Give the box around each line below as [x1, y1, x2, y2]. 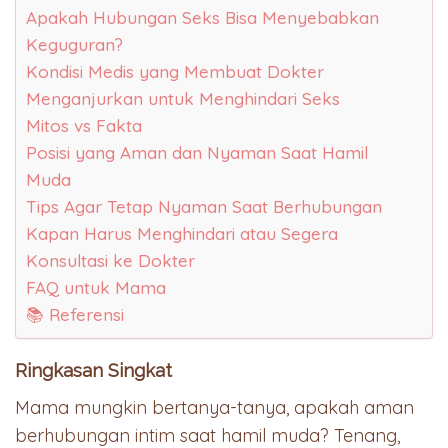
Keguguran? [26, 33, 123, 55]
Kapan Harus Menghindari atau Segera [26, 222, 338, 244]
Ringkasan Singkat [15, 359, 172, 381]
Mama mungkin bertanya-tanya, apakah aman [15, 395, 414, 419]
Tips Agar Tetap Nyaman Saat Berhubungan [26, 195, 382, 217]
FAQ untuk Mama [26, 276, 166, 298]
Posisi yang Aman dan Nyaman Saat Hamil [26, 141, 368, 163]
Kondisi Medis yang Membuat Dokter [26, 60, 324, 82]
